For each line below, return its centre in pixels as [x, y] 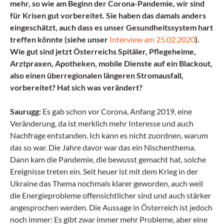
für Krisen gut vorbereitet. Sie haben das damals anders [108, 15]
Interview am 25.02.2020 [152, 39]
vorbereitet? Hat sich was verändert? [76, 87]
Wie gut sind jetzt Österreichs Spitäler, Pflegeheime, [103, 51]
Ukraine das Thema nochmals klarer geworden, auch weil [106, 183]
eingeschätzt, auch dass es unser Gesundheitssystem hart [111, 27]
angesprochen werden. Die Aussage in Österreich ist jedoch [111, 207]
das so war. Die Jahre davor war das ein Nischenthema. [103, 147]
